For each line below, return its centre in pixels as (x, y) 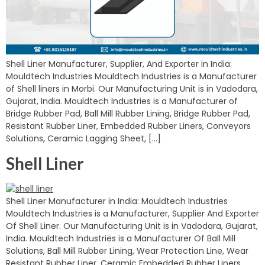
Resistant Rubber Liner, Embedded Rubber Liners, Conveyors (128, 126)
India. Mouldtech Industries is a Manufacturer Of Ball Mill (121, 238)
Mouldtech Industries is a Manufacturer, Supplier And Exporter (132, 213)
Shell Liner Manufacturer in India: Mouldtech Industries (117, 201)
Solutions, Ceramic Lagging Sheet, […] (83, 139)
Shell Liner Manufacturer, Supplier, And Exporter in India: (119, 64)
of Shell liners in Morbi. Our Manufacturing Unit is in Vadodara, (132, 89)
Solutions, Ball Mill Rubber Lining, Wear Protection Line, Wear (127, 251)
